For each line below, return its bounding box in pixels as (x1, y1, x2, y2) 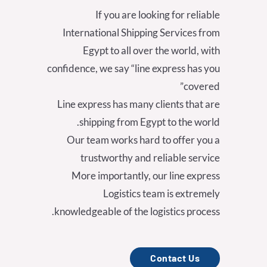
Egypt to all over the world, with (83, 44, 220, 57)
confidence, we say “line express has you (47, 62, 220, 75)
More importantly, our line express (72, 169, 220, 182)
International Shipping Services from (63, 26, 220, 39)
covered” (184, 80, 220, 93)
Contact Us (150, 252, 200, 264)
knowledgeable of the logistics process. (54, 205, 220, 218)
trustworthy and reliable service (80, 151, 220, 164)
